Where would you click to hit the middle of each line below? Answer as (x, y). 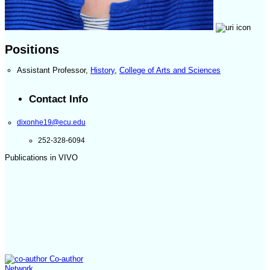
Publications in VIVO (41, 158)
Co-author (65, 259)
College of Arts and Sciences (170, 71)
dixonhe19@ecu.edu (51, 122)
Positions (32, 49)
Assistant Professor (51, 71)
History (102, 71)
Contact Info (58, 99)
